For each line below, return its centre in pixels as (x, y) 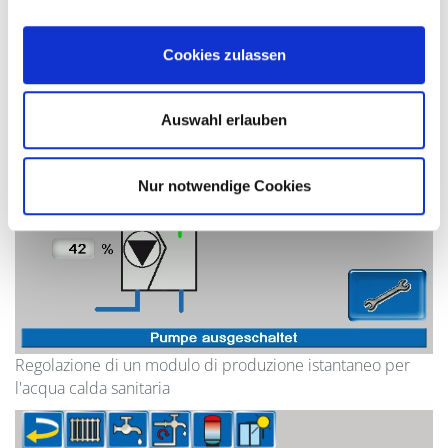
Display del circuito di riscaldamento (144, 18)
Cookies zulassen (224, 54)
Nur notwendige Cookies (224, 185)
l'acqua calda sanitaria (92, 388)
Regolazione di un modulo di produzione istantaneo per (212, 365)
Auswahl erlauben (224, 120)
